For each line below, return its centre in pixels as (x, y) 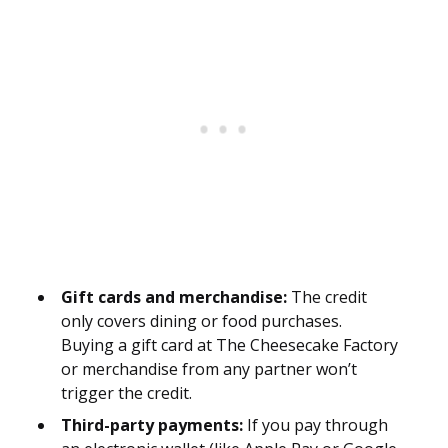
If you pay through (315, 425)
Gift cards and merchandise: (174, 297)
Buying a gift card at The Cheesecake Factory (229, 345)
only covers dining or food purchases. (201, 321)
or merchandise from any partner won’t (209, 369)
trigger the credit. (126, 393)
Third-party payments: (152, 425)
